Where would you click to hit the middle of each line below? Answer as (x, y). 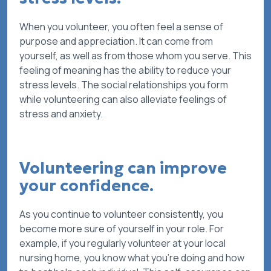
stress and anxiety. (61, 114)
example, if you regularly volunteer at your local (122, 243)
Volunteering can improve (123, 168)
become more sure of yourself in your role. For (122, 229)
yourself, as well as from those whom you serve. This (135, 56)
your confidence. (87, 186)
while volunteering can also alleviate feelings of (123, 100)
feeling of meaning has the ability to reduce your (125, 70)
